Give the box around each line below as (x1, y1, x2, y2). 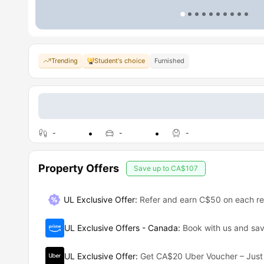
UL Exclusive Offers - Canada (64, 222, 178, 233)
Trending (51, 57, 78, 65)
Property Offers (38, 162, 119, 174)
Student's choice (94, 57, 145, 65)
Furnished (154, 57, 184, 65)
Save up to (134, 164, 171, 173)
